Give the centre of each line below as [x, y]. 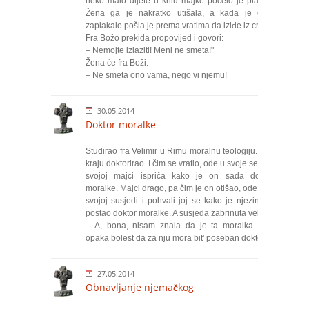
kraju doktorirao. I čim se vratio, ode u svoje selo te [180, 163]
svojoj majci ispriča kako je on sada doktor [180, 176]
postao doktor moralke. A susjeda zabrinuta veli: [175, 213]
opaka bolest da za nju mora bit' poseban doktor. [177, 238]
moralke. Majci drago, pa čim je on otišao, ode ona [180, 188]
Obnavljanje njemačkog [140, 287]
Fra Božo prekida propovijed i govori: [154, 38]
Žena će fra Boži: [117, 63]
